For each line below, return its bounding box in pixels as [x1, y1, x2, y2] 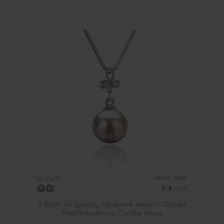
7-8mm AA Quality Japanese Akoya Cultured [38, 199, 186, 208]
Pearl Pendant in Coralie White [61, 208, 162, 217]
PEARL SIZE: [154, 174, 187, 181]
